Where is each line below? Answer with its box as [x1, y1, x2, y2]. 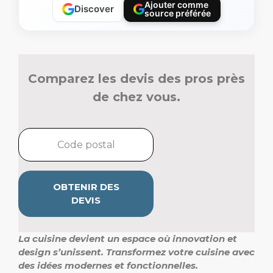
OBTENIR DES [52, 181, 119, 193]
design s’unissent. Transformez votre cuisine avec [18, 246, 255, 258]
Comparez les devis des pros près [28, 71, 245, 86]
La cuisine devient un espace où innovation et [18, 233, 237, 244]
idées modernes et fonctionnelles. [37, 260, 198, 271]
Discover [74, 3, 114, 15]
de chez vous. [93, 90, 180, 104]
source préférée [144, 8, 211, 18]
